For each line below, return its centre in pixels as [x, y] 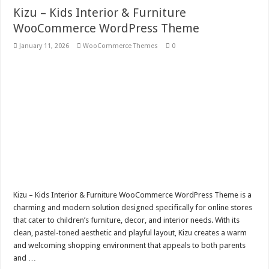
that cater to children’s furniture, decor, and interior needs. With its [127, 220]
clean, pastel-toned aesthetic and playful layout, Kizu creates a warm [130, 233]
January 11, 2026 [44, 46]
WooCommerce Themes [121, 46]
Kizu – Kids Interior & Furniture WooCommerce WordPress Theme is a [133, 195]
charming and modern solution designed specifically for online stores [133, 208]
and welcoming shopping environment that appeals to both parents [130, 246]
